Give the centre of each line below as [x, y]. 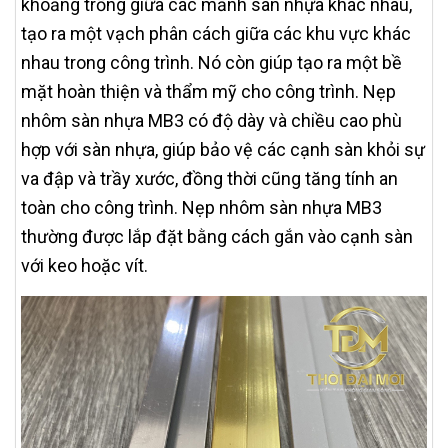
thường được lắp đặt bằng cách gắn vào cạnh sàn [217, 236]
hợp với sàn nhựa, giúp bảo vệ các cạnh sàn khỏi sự [223, 149]
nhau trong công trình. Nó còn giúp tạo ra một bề [211, 62]
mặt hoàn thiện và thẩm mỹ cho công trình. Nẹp [208, 91]
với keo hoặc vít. [84, 265]
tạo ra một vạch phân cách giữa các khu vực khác [216, 33]
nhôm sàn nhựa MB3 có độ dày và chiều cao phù [211, 120]
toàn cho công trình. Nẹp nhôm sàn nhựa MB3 [201, 207]
